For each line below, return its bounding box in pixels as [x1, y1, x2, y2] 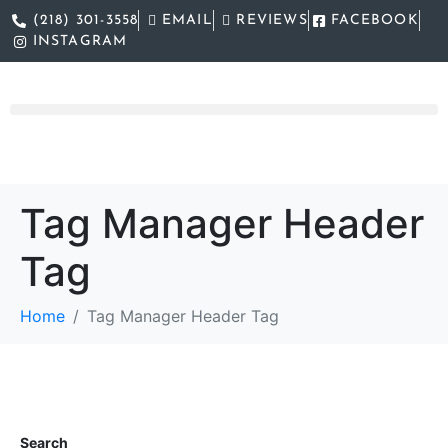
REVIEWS [236, 13, 308, 28]
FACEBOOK [331, 13, 419, 28]
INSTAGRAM [32, 34, 128, 49]
